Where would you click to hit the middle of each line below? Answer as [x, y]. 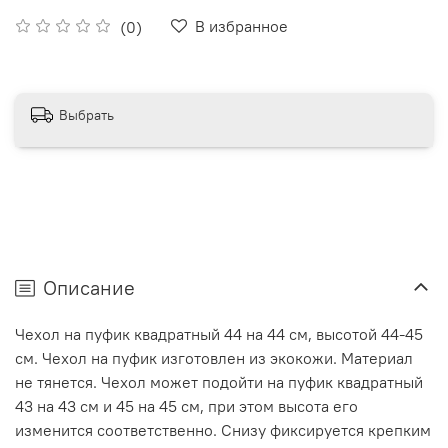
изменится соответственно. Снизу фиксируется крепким [223, 430]
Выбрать [86, 114]
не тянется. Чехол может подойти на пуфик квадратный [219, 382]
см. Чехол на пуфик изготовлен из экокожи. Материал [214, 358]
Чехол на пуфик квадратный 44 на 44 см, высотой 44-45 [219, 334]
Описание [89, 288]
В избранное [241, 26]
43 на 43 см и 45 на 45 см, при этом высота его [186, 406]
